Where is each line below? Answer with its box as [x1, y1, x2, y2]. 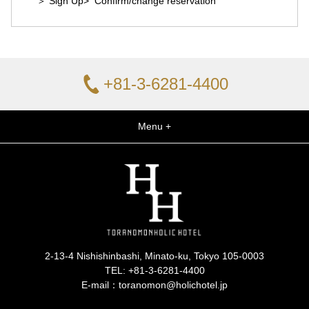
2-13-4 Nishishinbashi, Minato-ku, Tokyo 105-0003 [45, 250, 264, 261]
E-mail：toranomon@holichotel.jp [81, 279, 228, 290]
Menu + [138, 120, 171, 132]
